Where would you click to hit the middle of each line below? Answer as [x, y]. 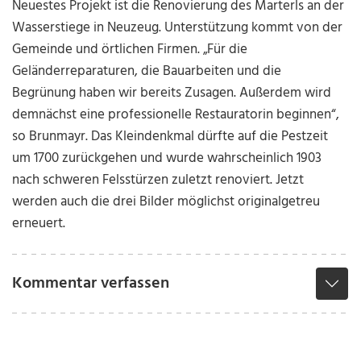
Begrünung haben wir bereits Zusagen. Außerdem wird [172, 93]
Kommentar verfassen [91, 284]
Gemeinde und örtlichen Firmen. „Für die [130, 50]
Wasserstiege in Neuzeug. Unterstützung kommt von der [178, 28]
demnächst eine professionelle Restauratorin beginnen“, [176, 115]
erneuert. [39, 224]
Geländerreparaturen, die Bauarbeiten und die [147, 72]
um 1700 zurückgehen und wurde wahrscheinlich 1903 [167, 159]
